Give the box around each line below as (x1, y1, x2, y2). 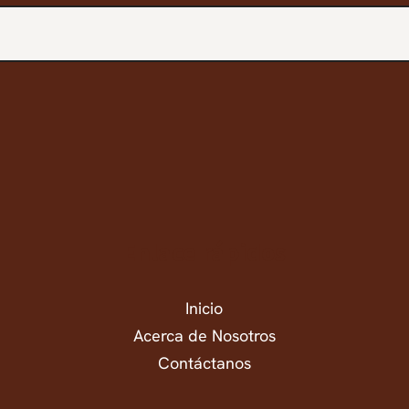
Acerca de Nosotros (132, 325, 276, 347)
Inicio (185, 298, 224, 320)
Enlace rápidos (122, 236, 287, 269)
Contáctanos (157, 352, 251, 374)
